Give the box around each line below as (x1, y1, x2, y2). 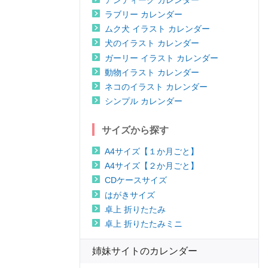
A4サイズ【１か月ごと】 (105, 147, 199, 157)
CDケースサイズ (105, 175, 167, 185)
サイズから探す (102, 125, 169, 136)
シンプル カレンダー (105, 96, 182, 106)
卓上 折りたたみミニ (105, 219, 182, 229)
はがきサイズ (105, 190, 155, 200)
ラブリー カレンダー (105, 9, 182, 19)
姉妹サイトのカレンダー (92, 246, 197, 257)
